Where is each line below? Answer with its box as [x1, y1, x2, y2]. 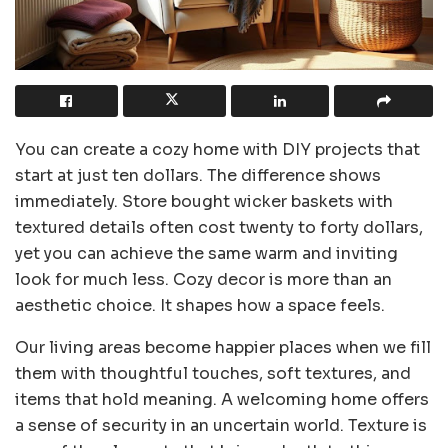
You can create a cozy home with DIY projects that [15, 139, 420, 161]
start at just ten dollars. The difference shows [15, 165, 381, 187]
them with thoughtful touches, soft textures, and [15, 363, 411, 385]
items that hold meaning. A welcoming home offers [15, 389, 429, 411]
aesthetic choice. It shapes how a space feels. [15, 295, 385, 317]
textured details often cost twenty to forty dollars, [15, 217, 423, 239]
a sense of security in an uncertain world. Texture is [15, 415, 427, 437]
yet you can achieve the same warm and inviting [15, 243, 398, 265]
